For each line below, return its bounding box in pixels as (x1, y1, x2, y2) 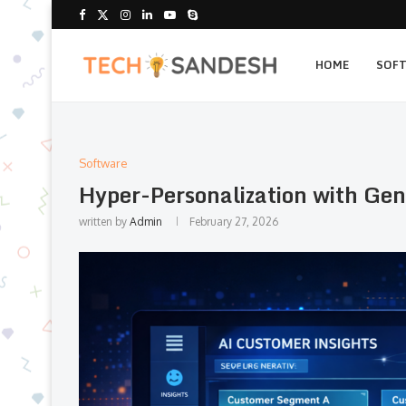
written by (79, 215, 130, 228)
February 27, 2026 (189, 215, 278, 228)
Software (79, 156, 128, 170)
